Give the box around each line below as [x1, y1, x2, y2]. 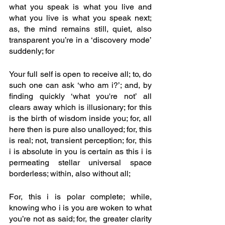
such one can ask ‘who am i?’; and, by [9, 80, 152, 90]
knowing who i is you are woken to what [9, 203, 152, 213]
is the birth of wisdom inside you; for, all [9, 114, 152, 124]
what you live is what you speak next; [9, 13, 152, 23]
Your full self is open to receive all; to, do [9, 69, 152, 79]
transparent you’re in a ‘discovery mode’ [9, 35, 152, 45]
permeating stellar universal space [9, 158, 152, 168]
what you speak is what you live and [9, 2, 152, 12]
